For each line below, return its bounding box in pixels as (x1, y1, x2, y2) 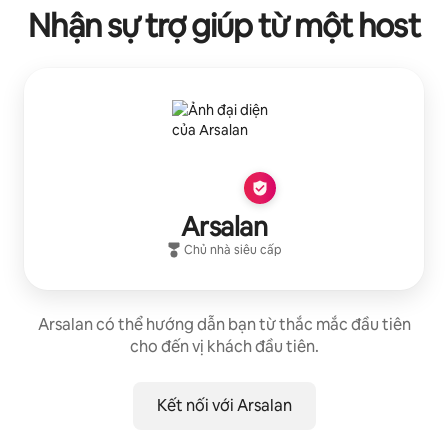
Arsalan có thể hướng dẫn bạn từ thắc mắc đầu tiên (37, 313, 411, 335)
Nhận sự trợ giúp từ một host (28, 4, 420, 46)
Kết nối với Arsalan (156, 394, 292, 416)
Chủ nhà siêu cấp (184, 241, 282, 258)
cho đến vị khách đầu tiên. (129, 335, 319, 357)
